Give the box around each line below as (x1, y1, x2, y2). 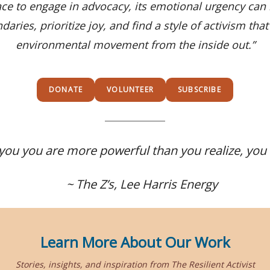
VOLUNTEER (107, 84, 154, 95)
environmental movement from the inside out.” (15, 37, 255, 52)
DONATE (49, 84, 83, 95)
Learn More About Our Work (40, 232, 230, 252)
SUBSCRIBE (178, 84, 221, 95)
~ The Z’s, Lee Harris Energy (66, 176, 218, 192)
